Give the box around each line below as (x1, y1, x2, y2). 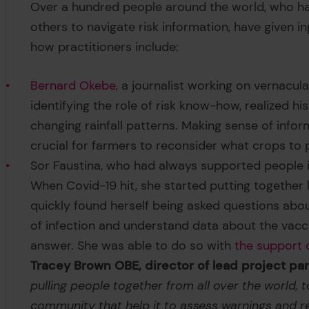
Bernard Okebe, (30, 77, 119, 94)
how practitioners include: (30, 38, 183, 55)
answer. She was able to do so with (30, 237, 235, 254)
